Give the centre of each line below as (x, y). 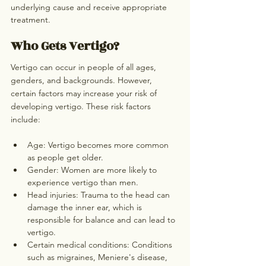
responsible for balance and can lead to (102, 220)
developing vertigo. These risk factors (82, 107)
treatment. (31, 20)
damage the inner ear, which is (86, 208)
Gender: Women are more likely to (93, 170)
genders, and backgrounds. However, (83, 80)
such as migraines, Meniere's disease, (99, 257)
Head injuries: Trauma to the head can (100, 195)
